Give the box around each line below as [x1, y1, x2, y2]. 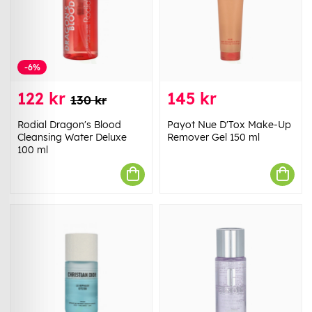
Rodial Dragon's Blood [17, 118, 121, 131]
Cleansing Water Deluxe [17, 130, 127, 143]
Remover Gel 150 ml [167, 130, 260, 143]
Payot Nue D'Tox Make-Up [167, 118, 291, 131]
